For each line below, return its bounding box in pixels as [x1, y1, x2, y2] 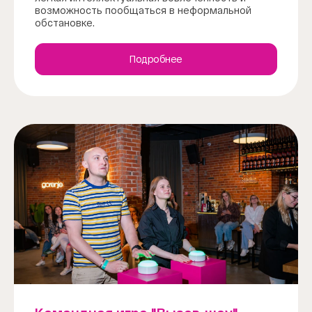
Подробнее [130, 53, 182, 65]
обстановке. [35, 17, 95, 29]
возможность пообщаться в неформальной [35, 4, 251, 16]
